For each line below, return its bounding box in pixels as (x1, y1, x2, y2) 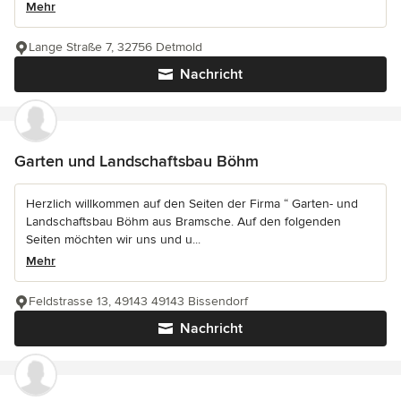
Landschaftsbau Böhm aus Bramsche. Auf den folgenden (26, 213, 341, 229)
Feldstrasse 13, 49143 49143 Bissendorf (29, 293, 248, 309)
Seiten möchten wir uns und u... (26, 231, 200, 247)
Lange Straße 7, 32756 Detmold (29, 38, 202, 55)
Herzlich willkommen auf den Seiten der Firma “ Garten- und (26, 195, 358, 211)
